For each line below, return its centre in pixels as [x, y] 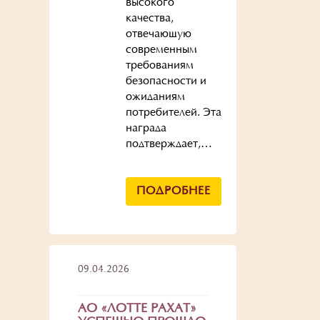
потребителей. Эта [173, 113]
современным [161, 50]
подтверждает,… [169, 144]
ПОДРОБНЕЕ [173, 191]
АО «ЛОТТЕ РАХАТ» [137, 309]
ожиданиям [155, 97]
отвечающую [158, 34]
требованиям [159, 66]
